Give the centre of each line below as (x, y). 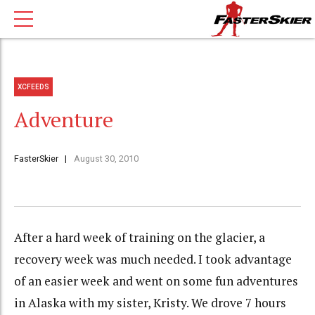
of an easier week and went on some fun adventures (156, 281)
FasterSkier (36, 159)
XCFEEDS (34, 86)
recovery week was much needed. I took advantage (153, 259)
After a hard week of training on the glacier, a (140, 238)
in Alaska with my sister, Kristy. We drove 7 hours (150, 303)
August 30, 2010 (106, 159)
